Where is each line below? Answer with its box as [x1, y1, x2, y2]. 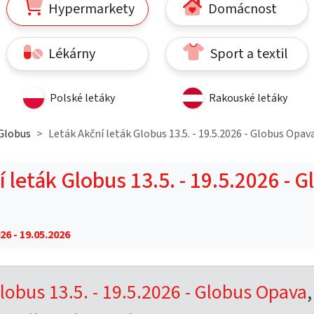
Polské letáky [49, 90, 115, 106]
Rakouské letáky [209, 90, 287, 106]
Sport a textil [207, 43, 288, 64]
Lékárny [46, 43, 96, 64]
